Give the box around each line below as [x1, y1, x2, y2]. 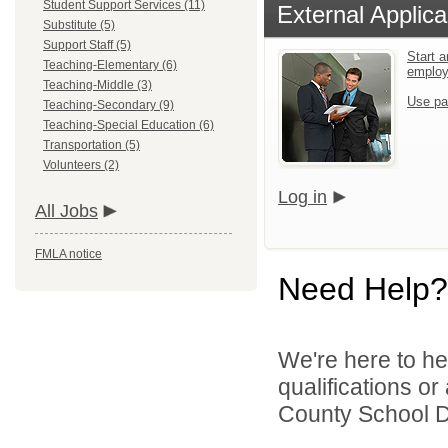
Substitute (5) [43, 18, 115, 32]
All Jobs [35, 201, 98, 221]
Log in [278, 187, 327, 207]
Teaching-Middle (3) [43, 78, 152, 92]
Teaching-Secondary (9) [43, 98, 174, 112]
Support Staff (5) [43, 38, 131, 52]
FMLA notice [35, 247, 102, 261]
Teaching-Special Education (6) [43, 118, 214, 132]
